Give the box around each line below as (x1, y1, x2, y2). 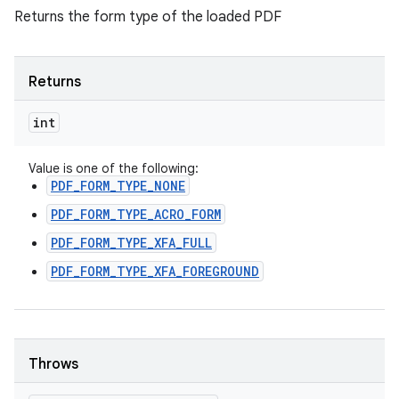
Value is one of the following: (28, 160, 199, 176)
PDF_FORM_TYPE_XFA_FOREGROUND (51, 263, 259, 280)
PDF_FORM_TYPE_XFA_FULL (51, 234, 212, 251)
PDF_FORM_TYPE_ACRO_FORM (51, 206, 221, 223)
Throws (28, 355, 78, 373)
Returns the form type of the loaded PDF (14, 8, 281, 26)
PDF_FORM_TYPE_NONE (51, 177, 185, 194)
